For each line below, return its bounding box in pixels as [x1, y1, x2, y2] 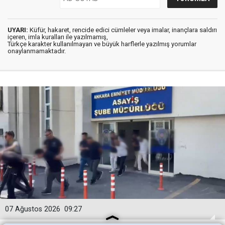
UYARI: [8, 26, 28, 34]
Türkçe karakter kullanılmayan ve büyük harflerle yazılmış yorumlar [8, 40, 196, 48]
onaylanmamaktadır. [8, 47, 66, 55]
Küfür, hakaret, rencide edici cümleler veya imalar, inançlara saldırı [28, 26, 217, 34]
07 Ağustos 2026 [5, 204, 60, 213]
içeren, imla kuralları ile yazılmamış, [8, 33, 108, 41]
